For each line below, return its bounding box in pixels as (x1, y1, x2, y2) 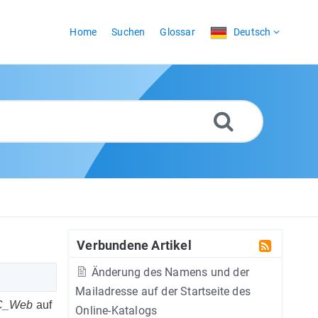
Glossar (160, 26, 195, 38)
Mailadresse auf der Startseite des (75, 285, 251, 298)
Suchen (111, 26, 146, 38)
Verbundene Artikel (77, 238, 192, 253)
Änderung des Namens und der (88, 265, 250, 279)
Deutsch (233, 26, 271, 38)
